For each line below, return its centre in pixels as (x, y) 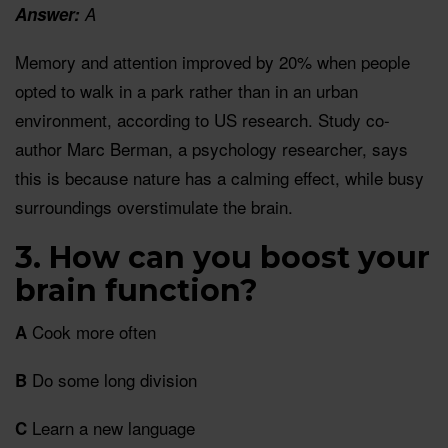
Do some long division (112, 380)
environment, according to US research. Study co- (202, 120)
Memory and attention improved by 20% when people (212, 62)
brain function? (136, 291)
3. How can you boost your (222, 258)
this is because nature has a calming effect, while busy (219, 178)
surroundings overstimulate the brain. (154, 207)
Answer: (50, 14)
